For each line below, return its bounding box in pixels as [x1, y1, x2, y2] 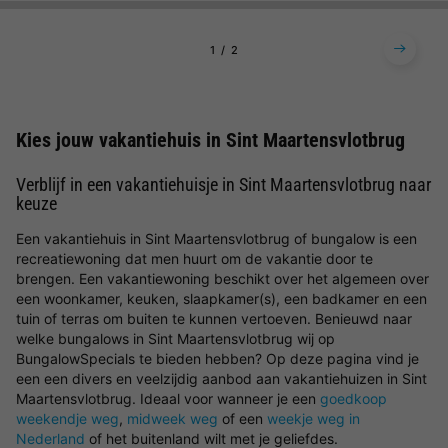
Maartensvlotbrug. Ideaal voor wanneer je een [16, 390, 320, 407]
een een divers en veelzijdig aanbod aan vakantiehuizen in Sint [16, 370, 427, 387]
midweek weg [127, 410, 218, 427]
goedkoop [320, 390, 387, 407]
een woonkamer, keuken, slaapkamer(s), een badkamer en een [16, 290, 427, 307]
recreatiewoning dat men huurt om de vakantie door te [16, 250, 373, 267]
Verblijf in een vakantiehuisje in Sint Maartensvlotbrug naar [16, 174, 431, 195]
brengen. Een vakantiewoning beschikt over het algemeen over [16, 270, 429, 287]
